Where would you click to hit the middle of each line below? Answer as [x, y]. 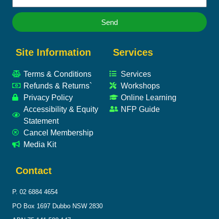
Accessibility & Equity [61, 109]
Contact [34, 171]
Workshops [140, 86]
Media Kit [40, 144]
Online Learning [148, 98]
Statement [41, 121]
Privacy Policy [48, 98]
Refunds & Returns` [57, 86]
